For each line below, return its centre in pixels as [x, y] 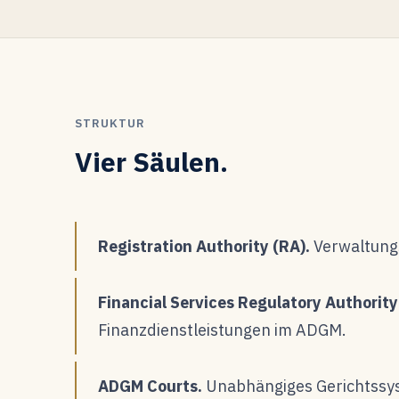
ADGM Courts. [150, 386]
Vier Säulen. [151, 161]
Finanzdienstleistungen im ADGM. [222, 330]
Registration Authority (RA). [204, 246]
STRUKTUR [110, 123]
